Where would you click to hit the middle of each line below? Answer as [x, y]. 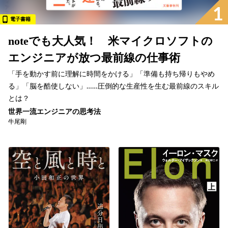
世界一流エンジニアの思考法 [54, 112]
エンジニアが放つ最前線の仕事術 [94, 58]
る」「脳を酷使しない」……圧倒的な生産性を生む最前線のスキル [113, 86]
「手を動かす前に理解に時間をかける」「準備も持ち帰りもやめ [111, 74]
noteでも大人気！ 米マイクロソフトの [110, 41]
